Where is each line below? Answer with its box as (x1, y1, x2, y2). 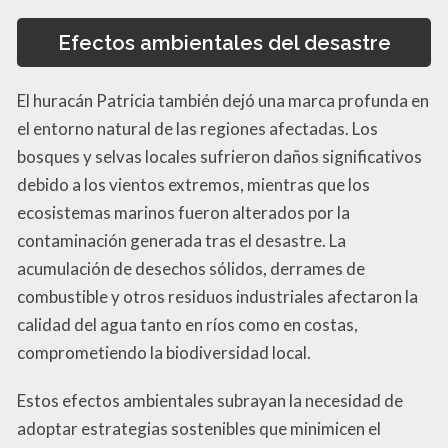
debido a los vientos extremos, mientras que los (17, 173, 370, 195)
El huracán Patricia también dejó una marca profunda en (17, 89, 429, 111)
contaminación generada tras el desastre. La (17, 229, 346, 251)
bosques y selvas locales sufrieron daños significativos (17, 145, 422, 167)
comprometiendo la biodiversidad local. (17, 341, 311, 363)
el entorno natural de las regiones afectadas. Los (17, 117, 378, 139)
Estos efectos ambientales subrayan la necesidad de (17, 389, 403, 411)
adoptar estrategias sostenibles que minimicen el (17, 417, 381, 439)
